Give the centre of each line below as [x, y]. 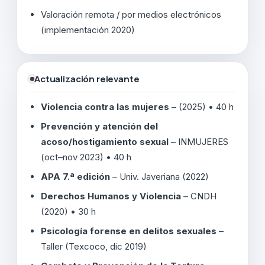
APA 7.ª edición [75, 176]
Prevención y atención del [99, 126]
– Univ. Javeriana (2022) [159, 176]
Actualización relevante [87, 79]
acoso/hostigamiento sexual [105, 141]
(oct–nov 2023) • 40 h [86, 157]
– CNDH [199, 196]
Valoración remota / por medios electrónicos [131, 14]
